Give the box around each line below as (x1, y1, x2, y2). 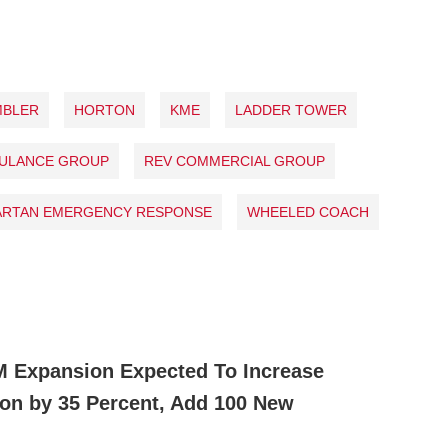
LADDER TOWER (234, 101, 347, 118)
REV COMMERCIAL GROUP (143, 152, 325, 169)
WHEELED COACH (246, 203, 369, 220)
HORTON (73, 101, 135, 118)
